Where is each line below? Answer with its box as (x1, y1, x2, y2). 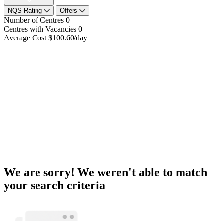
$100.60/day (48, 33, 87, 42)
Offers (60, 6, 79, 14)
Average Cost (4, 33, 46, 42)
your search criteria (4, 179, 105, 192)
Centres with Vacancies (4, 24, 76, 33)
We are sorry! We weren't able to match (4, 165, 207, 179)
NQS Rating (8, 6, 44, 14)
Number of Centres (4, 15, 64, 24)
